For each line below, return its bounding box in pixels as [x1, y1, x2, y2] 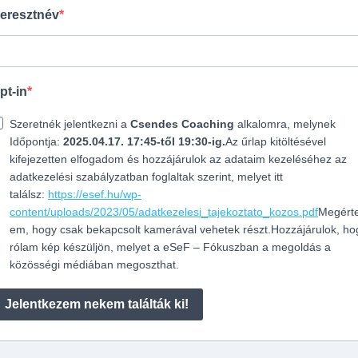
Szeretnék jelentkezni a [10, 117, 130, 130]
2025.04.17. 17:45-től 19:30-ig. [63, 134, 225, 148]
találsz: [10, 187, 48, 201]
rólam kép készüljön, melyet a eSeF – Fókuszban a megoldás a [10, 240, 331, 253]
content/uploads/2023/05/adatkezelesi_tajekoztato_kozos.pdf [10, 205, 318, 218]
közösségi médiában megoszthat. [10, 257, 179, 271]
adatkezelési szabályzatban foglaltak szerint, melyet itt [10, 169, 283, 183]
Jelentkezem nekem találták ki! [5, 297, 189, 311]
